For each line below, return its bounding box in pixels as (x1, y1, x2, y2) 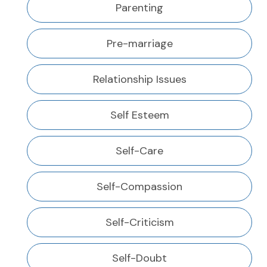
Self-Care (116, 144, 163, 159)
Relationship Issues (92, 72, 187, 87)
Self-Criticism (105, 215, 174, 230)
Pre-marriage (106, 36, 173, 51)
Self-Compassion (97, 179, 182, 194)
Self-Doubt (112, 251, 167, 266)
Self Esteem (110, 108, 169, 123)
